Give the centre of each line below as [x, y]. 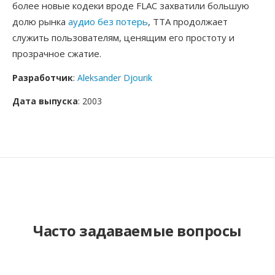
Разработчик [43, 78]
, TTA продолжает [188, 21]
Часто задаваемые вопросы [137, 230]
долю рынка [40, 21]
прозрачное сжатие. [57, 53]
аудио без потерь [108, 21]
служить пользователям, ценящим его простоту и [123, 37]
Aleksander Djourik [115, 78]
